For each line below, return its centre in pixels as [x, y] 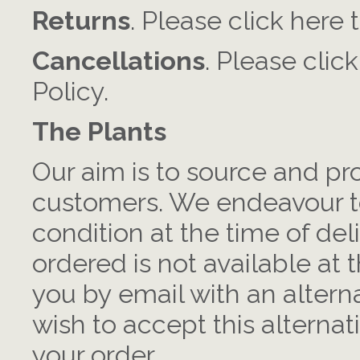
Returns [81, 21]
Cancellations [119, 61]
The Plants [99, 132]
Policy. [70, 92]
